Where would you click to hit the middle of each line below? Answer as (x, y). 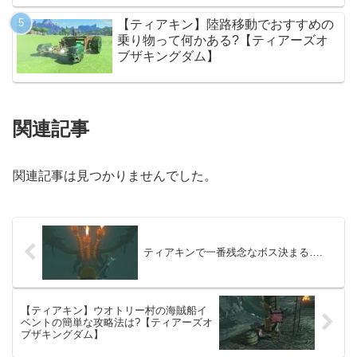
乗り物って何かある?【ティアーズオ (223, 40)
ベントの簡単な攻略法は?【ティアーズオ (117, 323)
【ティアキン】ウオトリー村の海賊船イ (114, 311)
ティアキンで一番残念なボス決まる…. (233, 253)
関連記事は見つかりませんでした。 (115, 175)
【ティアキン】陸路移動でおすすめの (226, 24)
